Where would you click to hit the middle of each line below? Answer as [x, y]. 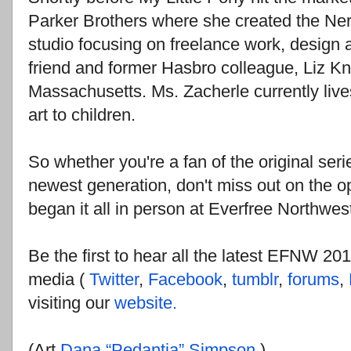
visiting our [71, 303]
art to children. [82, 115]
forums [313, 280]
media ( [59, 280]
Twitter [114, 280]
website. [146, 303]
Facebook [185, 280]
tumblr [255, 280]
